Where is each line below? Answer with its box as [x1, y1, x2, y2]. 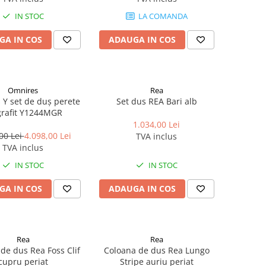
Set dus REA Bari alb [116, 96, 197, 107]
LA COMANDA [136, 11, 188, 21]
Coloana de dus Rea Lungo [103, 245, 210, 256]
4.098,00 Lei [24, 130, 71, 141]
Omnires [8, 85, 38, 96]
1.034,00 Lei [133, 119, 180, 130]
